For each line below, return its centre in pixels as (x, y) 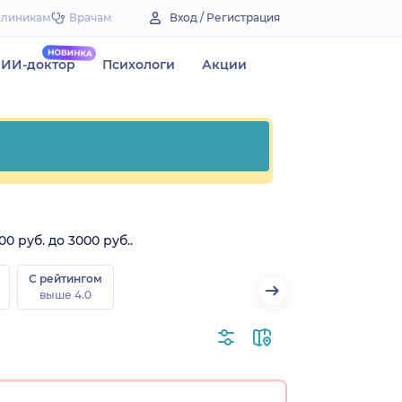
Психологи (139, 65)
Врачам (91, 17)
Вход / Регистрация (225, 17)
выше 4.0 (66, 294)
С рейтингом (66, 278)
